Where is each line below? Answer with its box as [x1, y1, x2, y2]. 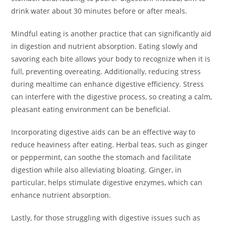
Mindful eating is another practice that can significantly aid [11, 29, 212, 39]
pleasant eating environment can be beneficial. [11, 104, 171, 115]
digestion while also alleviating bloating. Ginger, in [11, 165, 182, 175]
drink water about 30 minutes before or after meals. [11, 6, 188, 16]
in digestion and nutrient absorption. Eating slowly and [11, 41, 198, 51]
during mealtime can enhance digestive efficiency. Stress [11, 79, 204, 89]
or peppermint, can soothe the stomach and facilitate [11, 152, 192, 162]
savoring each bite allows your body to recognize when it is [11, 54, 211, 64]
